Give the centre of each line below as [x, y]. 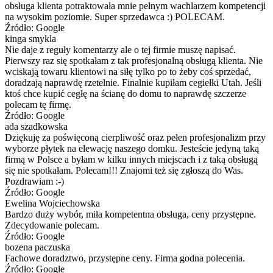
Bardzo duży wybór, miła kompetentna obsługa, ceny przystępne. [130, 214]
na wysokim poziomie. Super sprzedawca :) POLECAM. [115, 16]
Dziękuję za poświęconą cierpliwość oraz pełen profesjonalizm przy [135, 137]
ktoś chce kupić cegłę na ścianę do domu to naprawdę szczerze [126, 93]
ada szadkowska [36, 126]
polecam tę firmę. [38, 104]
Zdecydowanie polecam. [52, 225]
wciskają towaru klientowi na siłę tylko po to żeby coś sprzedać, [128, 71]
